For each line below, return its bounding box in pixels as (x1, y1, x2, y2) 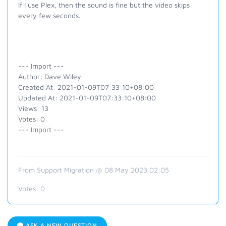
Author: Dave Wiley (18, 72, 81, 81)
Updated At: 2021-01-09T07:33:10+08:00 (18, 93, 156, 102)
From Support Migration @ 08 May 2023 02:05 (18, 165, 169, 174)
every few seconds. (18, 11, 81, 20)
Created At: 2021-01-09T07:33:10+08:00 (18, 83, 154, 91)
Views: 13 (18, 104, 48, 112)
